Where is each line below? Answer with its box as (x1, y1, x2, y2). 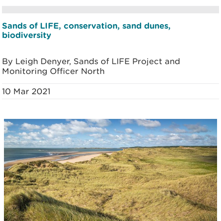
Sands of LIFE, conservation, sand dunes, (2, 21, 171, 30)
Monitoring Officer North (2, 66, 105, 76)
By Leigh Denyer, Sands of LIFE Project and (2, 56, 180, 66)
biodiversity (2, 30, 51, 39)
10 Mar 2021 (2, 86, 50, 96)
